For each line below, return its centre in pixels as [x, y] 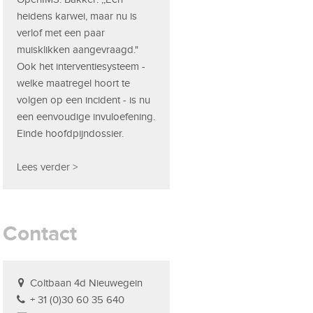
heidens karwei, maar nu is [77, 16]
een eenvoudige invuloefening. [86, 116]
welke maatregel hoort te [74, 83]
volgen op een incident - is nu [84, 100]
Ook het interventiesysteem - [81, 66]
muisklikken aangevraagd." [78, 49]
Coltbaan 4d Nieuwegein [87, 283]
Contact [40, 233]
